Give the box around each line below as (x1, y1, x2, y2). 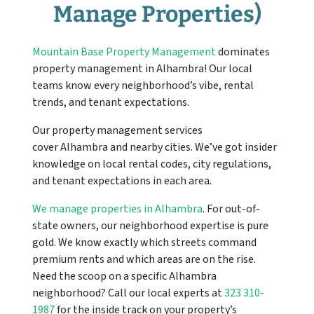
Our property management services (32, 123, 203, 138)
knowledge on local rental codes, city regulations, (32, 156, 271, 172)
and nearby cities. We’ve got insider (108, 139, 277, 155)
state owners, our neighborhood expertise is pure (32, 218, 268, 233)
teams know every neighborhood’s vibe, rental (32, 78, 254, 93)
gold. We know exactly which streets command (32, 235, 257, 250)
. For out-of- (203, 201, 260, 217)
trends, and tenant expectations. (32, 95, 189, 110)
